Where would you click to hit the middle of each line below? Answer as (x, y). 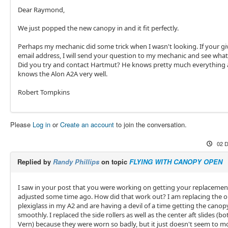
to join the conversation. (150, 124)
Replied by (35, 162)
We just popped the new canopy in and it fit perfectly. (98, 28)
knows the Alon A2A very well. (62, 74)
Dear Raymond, (41, 10)
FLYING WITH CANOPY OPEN (176, 162)
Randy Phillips (76, 162)
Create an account (87, 124)
